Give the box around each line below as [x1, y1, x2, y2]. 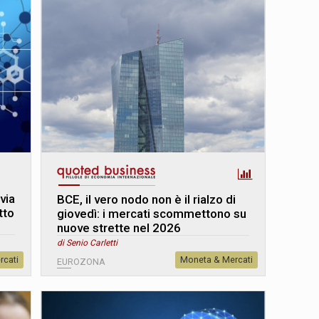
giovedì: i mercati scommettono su [57, 206, 247, 221]
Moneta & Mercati [179, 253, 253, 265]
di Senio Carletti [57, 237, 118, 248]
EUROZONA [57, 256, 106, 267]
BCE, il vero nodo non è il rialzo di [57, 192, 236, 206]
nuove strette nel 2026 [57, 220, 182, 235]
